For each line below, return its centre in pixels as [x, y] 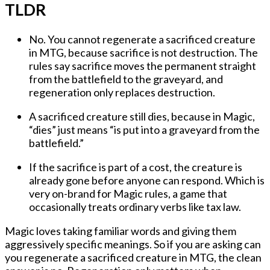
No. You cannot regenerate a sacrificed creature [142, 39]
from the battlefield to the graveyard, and [126, 79]
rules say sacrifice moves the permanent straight [143, 66]
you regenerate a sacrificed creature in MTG [109, 258]
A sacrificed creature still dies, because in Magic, [142, 117]
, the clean [238, 258]
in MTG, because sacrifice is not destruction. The [143, 53]
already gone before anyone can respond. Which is [147, 181]
